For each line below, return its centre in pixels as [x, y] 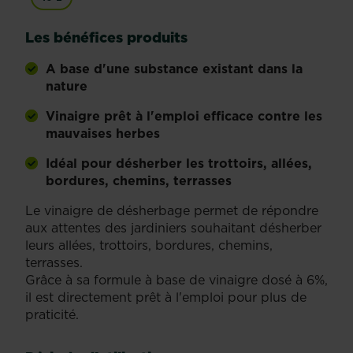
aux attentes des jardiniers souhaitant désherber [173, 228]
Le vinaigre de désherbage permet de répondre [172, 210]
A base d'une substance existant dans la [174, 69]
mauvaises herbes [103, 133]
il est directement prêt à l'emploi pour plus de [166, 297]
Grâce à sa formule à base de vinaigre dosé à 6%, [176, 280]
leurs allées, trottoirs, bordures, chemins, [149, 245]
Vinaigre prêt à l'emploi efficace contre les [184, 116]
